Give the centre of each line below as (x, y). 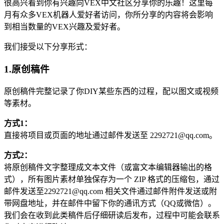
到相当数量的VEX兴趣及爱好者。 (64, 27)
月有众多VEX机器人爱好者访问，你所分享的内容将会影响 (108, 15)
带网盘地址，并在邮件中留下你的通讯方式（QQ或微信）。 (110, 203)
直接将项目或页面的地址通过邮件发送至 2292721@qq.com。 (111, 135)
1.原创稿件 (27, 69)
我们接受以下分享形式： (48, 47)
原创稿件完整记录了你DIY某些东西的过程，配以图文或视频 (111, 91)
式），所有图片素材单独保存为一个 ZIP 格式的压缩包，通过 (112, 179)
